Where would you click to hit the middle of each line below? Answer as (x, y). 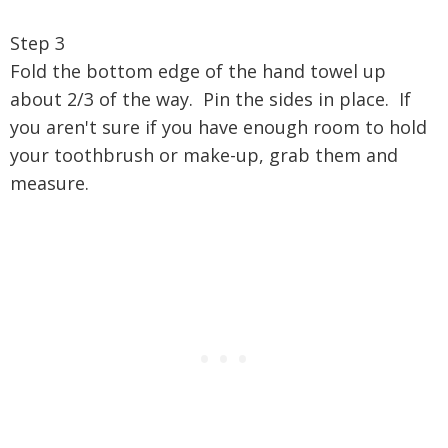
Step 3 (37, 43)
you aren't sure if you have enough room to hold (218, 127)
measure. (54, 183)
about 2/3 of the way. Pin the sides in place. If (210, 99)
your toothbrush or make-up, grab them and (204, 155)
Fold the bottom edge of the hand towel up (198, 71)
